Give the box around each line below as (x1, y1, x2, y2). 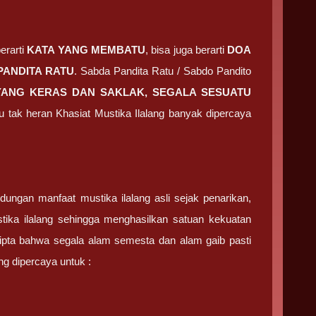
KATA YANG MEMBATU (27, 44, 145, 56)
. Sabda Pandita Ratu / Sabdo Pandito (74, 65, 252, 77)
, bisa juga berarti (145, 44, 228, 56)
